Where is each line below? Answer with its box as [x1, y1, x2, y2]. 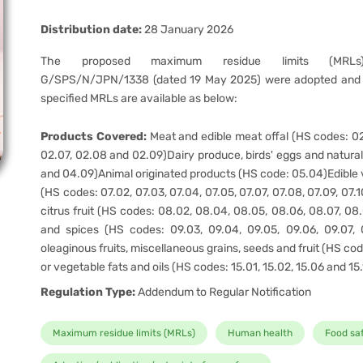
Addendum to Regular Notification [135, 285, 311, 299]
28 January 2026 [142, 23, 233, 36]
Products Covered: [41, 130, 147, 143]
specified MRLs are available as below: [41, 92, 237, 105]
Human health [228, 327, 293, 339]
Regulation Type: [41, 285, 135, 299]
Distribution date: [41, 23, 142, 36]
